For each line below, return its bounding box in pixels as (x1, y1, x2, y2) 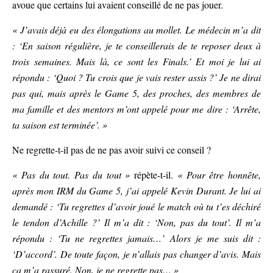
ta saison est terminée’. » (12, 118, 107, 132)
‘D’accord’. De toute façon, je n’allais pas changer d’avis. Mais (12, 247, 261, 261)
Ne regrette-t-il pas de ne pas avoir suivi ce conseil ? (12, 143, 211, 157)
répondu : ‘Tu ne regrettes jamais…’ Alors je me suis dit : (12, 232, 261, 245)
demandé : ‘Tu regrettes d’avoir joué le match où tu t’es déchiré (12, 200, 261, 213)
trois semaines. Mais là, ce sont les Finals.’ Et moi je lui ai (12, 55, 261, 68)
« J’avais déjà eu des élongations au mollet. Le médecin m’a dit (12, 23, 261, 37)
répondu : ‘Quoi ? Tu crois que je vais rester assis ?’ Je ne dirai (12, 71, 261, 84)
